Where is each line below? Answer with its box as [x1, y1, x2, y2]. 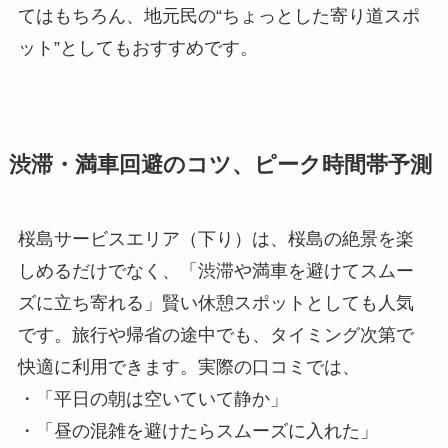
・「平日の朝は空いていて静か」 [17, 388, 288, 409]
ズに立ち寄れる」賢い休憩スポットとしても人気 [17, 292, 414, 313]
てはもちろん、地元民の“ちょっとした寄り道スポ [17, 5, 420, 26]
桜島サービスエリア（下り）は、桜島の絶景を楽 [17, 228, 414, 249]
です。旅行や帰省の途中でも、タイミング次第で [17, 324, 414, 345]
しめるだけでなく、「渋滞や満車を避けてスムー [17, 260, 414, 281]
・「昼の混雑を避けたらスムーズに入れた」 [17, 420, 378, 441]
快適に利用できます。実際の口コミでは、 [17, 356, 360, 377]
